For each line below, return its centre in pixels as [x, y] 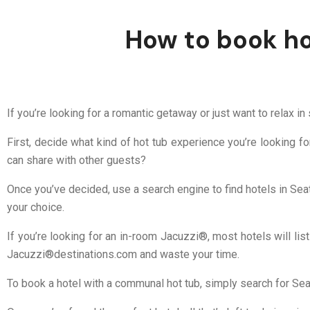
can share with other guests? [76, 160]
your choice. [36, 207]
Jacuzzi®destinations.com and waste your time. [123, 254]
